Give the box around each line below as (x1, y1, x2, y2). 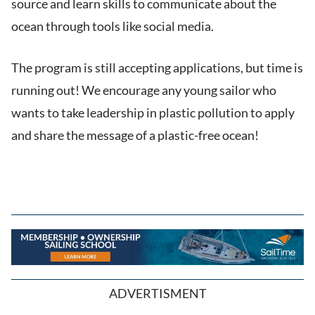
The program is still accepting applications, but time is (11, 60, 303, 76)
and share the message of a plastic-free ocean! (11, 127, 259, 143)
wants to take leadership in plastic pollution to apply (11, 105, 295, 121)
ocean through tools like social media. (11, 18, 214, 34)
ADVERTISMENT (108, 285, 207, 302)
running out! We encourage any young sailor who (11, 82, 276, 98)
